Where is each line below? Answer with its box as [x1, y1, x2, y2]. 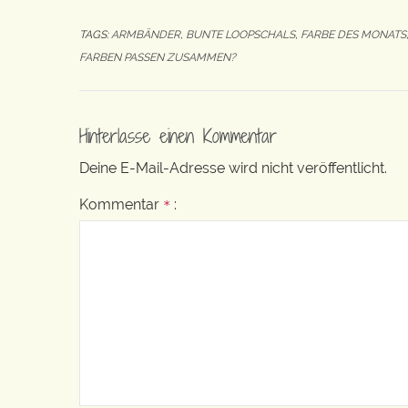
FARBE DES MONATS [301, 28, 406, 42]
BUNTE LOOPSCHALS [186, 28, 295, 42]
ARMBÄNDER [111, 28, 180, 42]
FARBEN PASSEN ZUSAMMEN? [79, 51, 236, 65]
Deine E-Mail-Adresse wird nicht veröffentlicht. [79, 159, 387, 178]
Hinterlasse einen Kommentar [79, 121, 277, 149]
